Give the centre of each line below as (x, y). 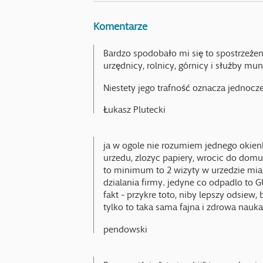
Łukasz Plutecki (135, 107)
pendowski (126, 226)
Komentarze (120, 23)
